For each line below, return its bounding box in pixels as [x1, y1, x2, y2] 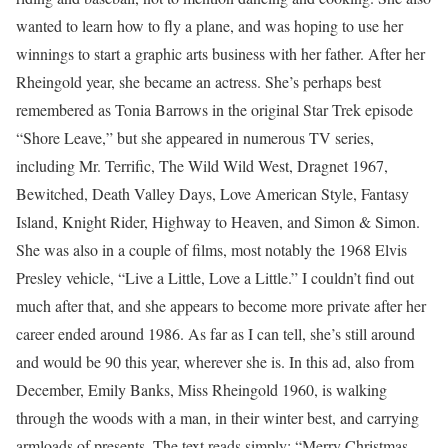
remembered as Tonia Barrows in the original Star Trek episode [16, 99, 413, 120]
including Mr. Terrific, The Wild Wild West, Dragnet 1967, [16, 155, 388, 176]
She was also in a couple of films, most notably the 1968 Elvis [16, 239, 407, 260]
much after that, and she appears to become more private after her [16, 295, 426, 316]
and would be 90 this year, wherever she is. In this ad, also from [16, 351, 414, 372]
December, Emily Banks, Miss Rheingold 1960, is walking [16, 379, 387, 400]
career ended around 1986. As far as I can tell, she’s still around [16, 323, 415, 344]
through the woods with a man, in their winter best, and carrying [16, 407, 419, 428]
